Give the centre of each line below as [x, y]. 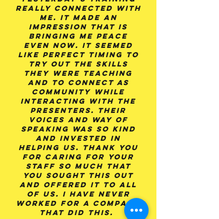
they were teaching [78, 73]
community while [78, 92]
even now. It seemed [78, 45]
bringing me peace [78, 36]
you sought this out [78, 175]
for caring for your [78, 157]
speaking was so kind [78, 129]
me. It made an [78, 17]
